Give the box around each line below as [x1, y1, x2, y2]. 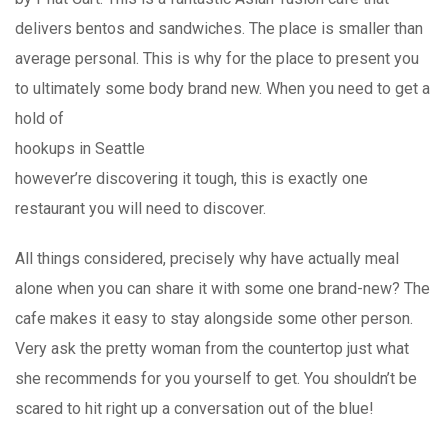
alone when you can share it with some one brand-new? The [15, 278, 430, 298]
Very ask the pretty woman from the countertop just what [15, 338, 409, 358]
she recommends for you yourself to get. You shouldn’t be [15, 368, 417, 388]
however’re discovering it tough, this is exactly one [15, 168, 368, 188]
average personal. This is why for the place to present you [15, 48, 419, 68]
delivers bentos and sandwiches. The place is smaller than [15, 18, 423, 38]
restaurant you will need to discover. [15, 198, 266, 218]
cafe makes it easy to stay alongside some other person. [15, 308, 413, 328]
